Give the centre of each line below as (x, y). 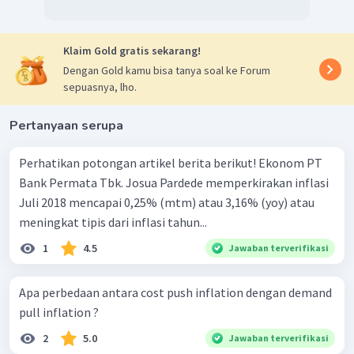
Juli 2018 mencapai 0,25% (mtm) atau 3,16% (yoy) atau (167, 203)
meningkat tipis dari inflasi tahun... (113, 222)
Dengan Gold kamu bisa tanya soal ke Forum (167, 71)
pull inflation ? (59, 313)
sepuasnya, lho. (100, 87)
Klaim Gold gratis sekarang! (132, 51)
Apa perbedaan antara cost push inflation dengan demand (175, 293)
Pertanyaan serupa (66, 126)
